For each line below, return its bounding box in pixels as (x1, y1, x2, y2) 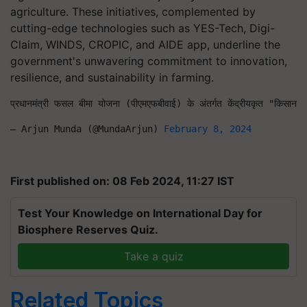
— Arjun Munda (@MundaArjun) (10, 123, 164, 134)
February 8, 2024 (164, 123, 251, 134)
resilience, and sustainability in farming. (10, 71, 214, 84)
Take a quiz (123, 249, 184, 263)
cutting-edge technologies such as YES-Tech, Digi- (10, 21, 275, 35)
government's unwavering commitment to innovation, (10, 54, 287, 68)
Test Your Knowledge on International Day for (18, 206, 262, 220)
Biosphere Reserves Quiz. (18, 223, 158, 236)
